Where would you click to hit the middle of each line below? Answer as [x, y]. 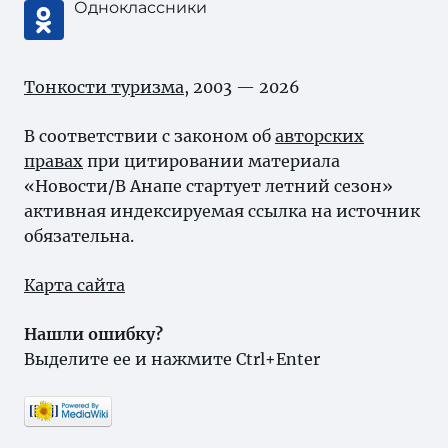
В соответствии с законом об [149, 136]
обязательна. [79, 236]
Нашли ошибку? [93, 334]
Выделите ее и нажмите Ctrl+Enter [172, 359]
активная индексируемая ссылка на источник [222, 211]
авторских [319, 136]
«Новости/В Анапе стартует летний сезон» [208, 186]
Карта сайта [74, 285]
